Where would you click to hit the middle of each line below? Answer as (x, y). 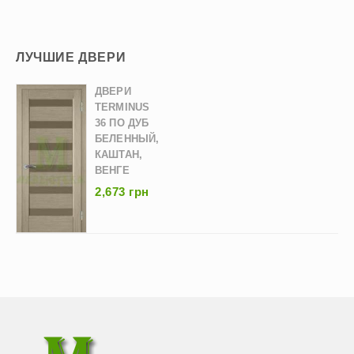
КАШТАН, (119, 154)
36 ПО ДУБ (122, 123)
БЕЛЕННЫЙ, (127, 139)
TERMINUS (122, 107)
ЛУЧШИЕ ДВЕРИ (71, 57)
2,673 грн (122, 192)
